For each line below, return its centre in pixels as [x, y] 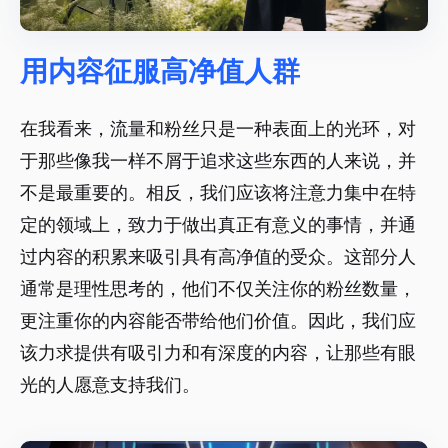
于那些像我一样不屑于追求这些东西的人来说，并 [218, 161]
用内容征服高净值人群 [160, 72]
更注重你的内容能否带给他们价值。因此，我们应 [218, 321]
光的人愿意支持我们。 [110, 385]
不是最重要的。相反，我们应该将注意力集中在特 [218, 193]
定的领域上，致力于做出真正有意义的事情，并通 [218, 225]
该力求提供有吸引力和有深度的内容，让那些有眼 [218, 353]
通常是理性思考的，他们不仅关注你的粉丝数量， [218, 289]
